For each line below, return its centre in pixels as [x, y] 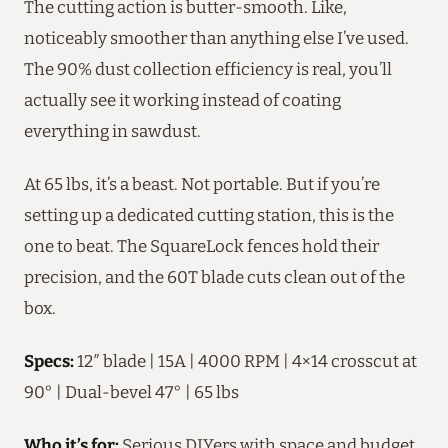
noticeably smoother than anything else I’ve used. [216, 37]
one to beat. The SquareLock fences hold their [201, 245]
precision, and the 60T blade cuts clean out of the [214, 276]
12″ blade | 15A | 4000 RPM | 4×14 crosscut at [245, 360]
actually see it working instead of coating [182, 99]
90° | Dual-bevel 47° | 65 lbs [131, 391]
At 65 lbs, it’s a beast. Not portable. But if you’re [202, 183]
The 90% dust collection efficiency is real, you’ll [208, 68]
